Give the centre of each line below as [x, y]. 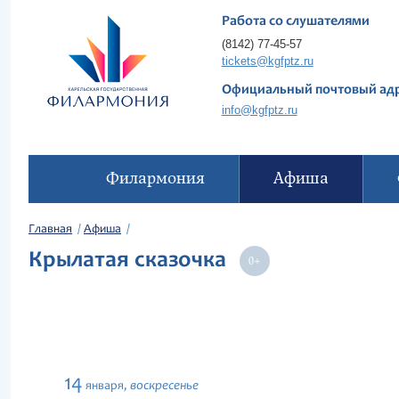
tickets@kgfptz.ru [267, 61]
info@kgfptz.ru [259, 110]
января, [106, 387]
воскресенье [164, 386]
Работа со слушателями [295, 21]
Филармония [155, 179]
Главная [50, 230]
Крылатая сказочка [133, 261]
